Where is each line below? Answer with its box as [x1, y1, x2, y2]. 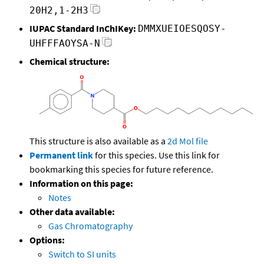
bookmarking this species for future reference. [29, 163, 213, 176]
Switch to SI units [48, 248, 116, 260]
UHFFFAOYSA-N [29, 38, 100, 49]
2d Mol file [167, 135, 208, 147]
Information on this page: [29, 177, 133, 190]
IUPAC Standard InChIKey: [29, 22, 136, 35]
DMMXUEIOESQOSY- [138, 23, 226, 35]
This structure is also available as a [29, 135, 167, 147]
